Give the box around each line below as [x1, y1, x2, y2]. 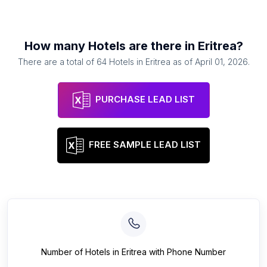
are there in [125, 39, 198, 53]
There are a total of [17, 57, 97, 67]
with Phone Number [147, 247, 226, 257]
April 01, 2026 [194, 57, 248, 67]
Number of [41, 247, 85, 257]
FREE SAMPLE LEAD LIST [89, 139, 201, 151]
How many [24, 39, 88, 53]
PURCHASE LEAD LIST [95, 94, 195, 105]
